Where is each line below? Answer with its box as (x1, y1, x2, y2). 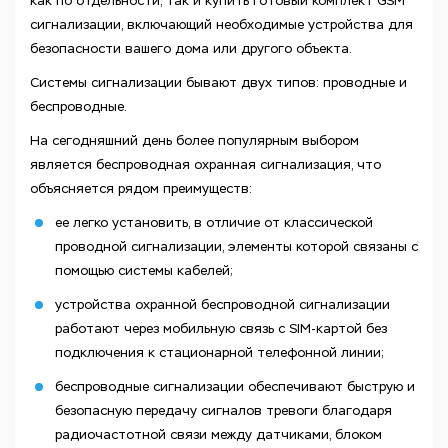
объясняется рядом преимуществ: (30, 181, 252, 196)
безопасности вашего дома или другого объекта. (30, 41, 352, 56)
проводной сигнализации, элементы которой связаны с (55, 239, 418, 254)
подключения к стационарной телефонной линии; (55, 345, 384, 360)
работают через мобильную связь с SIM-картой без (55, 321, 387, 336)
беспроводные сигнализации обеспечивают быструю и (55, 379, 415, 394)
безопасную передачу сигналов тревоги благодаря (55, 403, 392, 418)
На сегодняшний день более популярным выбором (30, 133, 359, 148)
